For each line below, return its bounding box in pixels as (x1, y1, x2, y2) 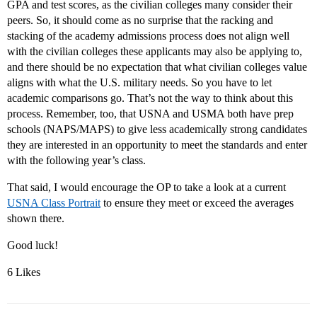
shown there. (7, 212, 64, 224)
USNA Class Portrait (7, 196, 100, 209)
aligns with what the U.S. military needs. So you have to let (7, 76, 272, 88)
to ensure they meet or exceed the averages (100, 196, 294, 209)
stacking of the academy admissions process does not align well (7, 29, 289, 42)
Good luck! (7, 238, 58, 251)
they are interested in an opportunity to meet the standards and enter (7, 138, 307, 151)
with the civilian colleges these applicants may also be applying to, (7, 45, 302, 57)
